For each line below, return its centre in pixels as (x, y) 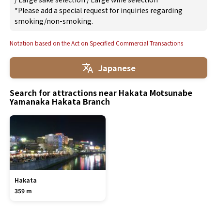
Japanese (117, 68)
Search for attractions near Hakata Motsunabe (101, 93)
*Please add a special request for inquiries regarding (99, 10)
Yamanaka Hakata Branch (60, 101)
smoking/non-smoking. (54, 21)
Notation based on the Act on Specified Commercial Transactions (96, 43)
